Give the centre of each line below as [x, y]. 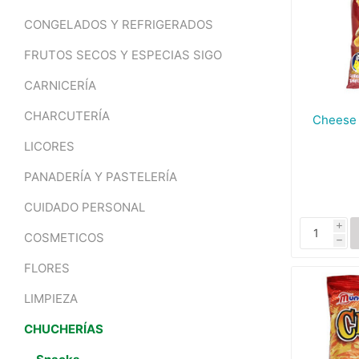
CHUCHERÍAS [64, 329]
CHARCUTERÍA [67, 116]
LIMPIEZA [51, 298]
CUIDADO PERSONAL [85, 207]
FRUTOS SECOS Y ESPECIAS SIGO [123, 55]
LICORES [49, 146]
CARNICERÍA [60, 85]
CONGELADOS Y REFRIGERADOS [119, 24]
